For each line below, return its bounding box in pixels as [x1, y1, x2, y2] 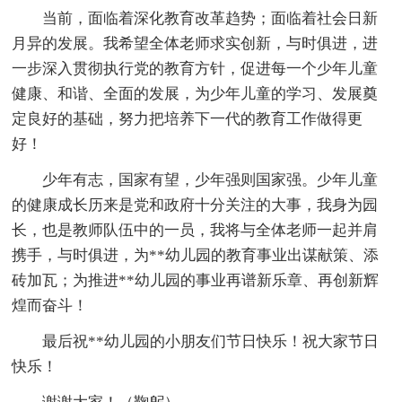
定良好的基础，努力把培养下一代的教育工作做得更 [12, 109, 363, 127]
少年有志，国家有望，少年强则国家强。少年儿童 [42, 170, 379, 188]
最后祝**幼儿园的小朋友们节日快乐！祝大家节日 [42, 332, 380, 350]
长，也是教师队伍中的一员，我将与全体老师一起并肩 [12, 221, 379, 239]
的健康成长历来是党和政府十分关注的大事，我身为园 [12, 196, 379, 214]
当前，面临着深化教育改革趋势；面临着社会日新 [42, 9, 379, 27]
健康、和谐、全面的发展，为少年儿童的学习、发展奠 [12, 84, 379, 102]
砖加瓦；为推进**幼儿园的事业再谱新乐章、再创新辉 [12, 271, 380, 289]
